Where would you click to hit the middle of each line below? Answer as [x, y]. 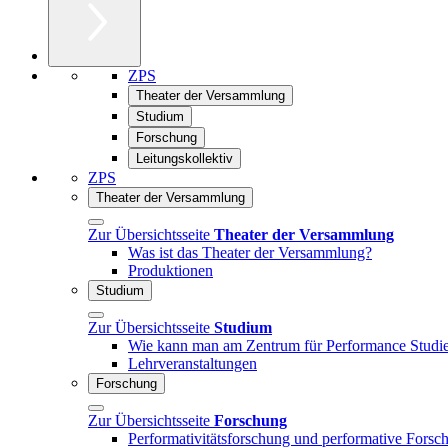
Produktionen [170, 270]
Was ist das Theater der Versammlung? [250, 252]
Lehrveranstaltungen [192, 363]
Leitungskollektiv [184, 158]
